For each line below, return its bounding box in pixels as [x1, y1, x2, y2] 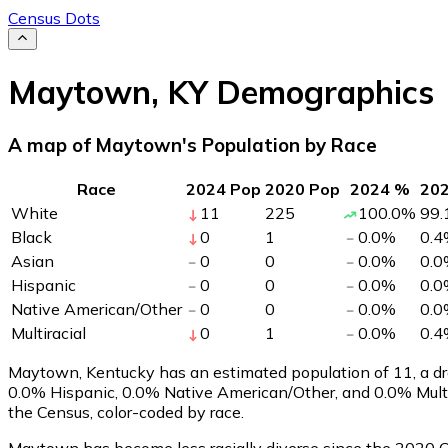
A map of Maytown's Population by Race [8, 133, 377, 158]
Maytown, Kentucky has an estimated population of [8, 361, 393, 382]
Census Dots [8, 8, 100, 28]
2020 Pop [265, 178, 340, 199]
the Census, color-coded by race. [8, 401, 244, 422]
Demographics [208, 71, 434, 112]
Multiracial [11, 322, 86, 343]
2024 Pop [186, 178, 261, 199]
